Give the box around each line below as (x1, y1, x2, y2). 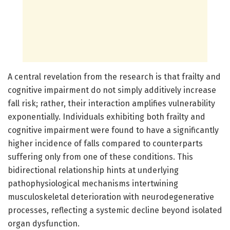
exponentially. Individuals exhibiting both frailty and (8, 111, 205, 122)
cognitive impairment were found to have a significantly (8, 125, 219, 135)
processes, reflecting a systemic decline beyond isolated (8, 205, 222, 215)
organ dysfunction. (8, 218, 80, 228)
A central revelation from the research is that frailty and (8, 71, 221, 82)
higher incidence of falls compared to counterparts (8, 138, 203, 148)
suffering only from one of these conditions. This (8, 151, 193, 162)
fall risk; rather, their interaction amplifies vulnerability (8, 98, 215, 108)
